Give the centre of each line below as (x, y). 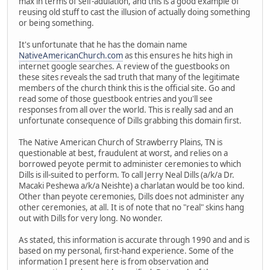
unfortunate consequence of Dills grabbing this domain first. (130, 121)
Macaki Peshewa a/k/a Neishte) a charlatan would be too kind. (132, 186)
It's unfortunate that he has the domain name (103, 45)
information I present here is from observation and (114, 262)
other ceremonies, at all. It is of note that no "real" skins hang (131, 208)
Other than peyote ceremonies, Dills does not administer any (131, 197)
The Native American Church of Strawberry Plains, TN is (121, 143)
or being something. (56, 23)
